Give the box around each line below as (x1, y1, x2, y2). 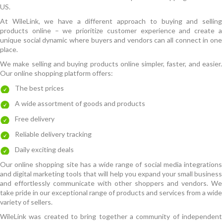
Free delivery (15, 114, 55, 123)
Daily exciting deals (15, 145, 74, 154)
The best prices (15, 84, 64, 92)
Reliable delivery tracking (15, 130, 92, 138)
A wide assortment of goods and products (15, 99, 145, 108)
